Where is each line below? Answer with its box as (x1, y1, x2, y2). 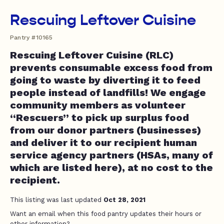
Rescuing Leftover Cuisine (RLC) (10, 49, 173, 61)
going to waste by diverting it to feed (10, 74, 200, 86)
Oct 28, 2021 (103, 196, 145, 203)
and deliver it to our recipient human (10, 136, 197, 148)
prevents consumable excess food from (10, 61, 212, 73)
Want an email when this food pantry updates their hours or (10, 210, 201, 217)
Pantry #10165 (10, 34, 53, 41)
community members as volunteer (10, 99, 185, 111)
